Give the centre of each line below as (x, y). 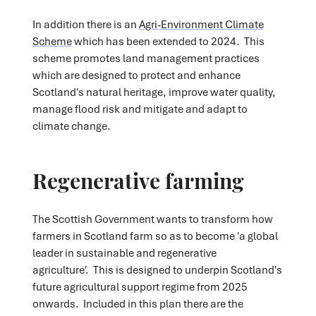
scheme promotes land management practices (146, 57)
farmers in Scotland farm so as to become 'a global (155, 235)
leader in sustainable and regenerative (124, 252)
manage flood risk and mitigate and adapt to (140, 108)
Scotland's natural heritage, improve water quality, (154, 91)
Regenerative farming (138, 179)
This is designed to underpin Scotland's (187, 269)
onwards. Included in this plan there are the (138, 303)
